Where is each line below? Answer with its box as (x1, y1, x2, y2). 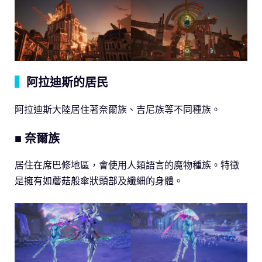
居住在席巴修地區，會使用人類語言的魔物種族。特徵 (15, 159, 239, 171)
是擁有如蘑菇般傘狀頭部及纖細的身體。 (15, 175, 183, 187)
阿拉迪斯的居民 (26, 75, 108, 90)
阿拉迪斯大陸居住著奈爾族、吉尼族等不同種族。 (15, 104, 220, 116)
